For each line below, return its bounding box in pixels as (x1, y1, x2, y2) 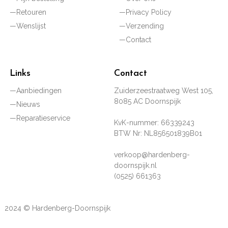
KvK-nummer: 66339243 (114, 119, 194, 127)
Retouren (16, 8, 46, 16)
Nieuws (16, 100, 40, 109)
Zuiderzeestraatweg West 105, (114, 87, 213, 95)
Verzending (125, 21, 164, 30)
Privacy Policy (125, 8, 172, 16)
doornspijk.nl (114, 161, 157, 170)
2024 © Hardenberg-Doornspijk (5, 204, 110, 213)
